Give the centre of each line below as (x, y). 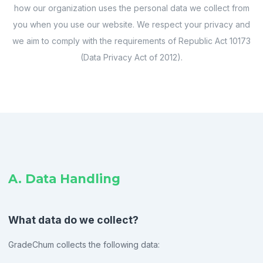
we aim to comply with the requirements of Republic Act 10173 (131, 41)
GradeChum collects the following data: (84, 244)
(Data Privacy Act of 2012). (131, 57)
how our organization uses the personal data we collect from (131, 8)
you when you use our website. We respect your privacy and (131, 24)
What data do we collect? (73, 220)
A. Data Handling (64, 179)
